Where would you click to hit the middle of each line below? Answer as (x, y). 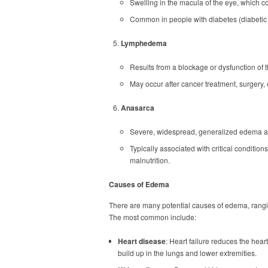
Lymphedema (144, 43)
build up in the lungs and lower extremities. (187, 253)
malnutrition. (150, 160)
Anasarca (138, 108)
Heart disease (142, 241)
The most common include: (153, 217)
